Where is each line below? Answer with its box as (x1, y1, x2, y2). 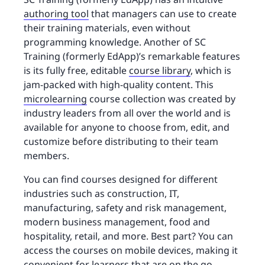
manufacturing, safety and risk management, (24, 201, 227, 215)
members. (24, 149, 69, 163)
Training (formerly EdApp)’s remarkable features (24, 50, 240, 63)
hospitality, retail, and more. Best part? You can (24, 230, 233, 243)
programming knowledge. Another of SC (24, 35, 206, 49)
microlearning (24, 92, 87, 106)
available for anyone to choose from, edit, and (24, 121, 230, 134)
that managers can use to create (89, 7, 237, 21)
